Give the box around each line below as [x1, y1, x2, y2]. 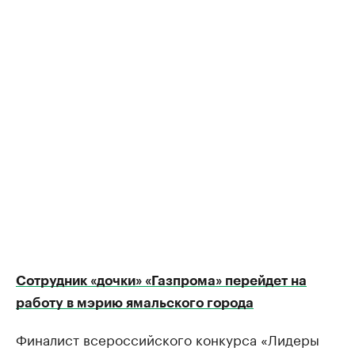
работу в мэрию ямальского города [16, 296, 254, 310]
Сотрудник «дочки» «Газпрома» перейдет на [16, 274, 307, 288]
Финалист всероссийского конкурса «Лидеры [16, 328, 319, 349]
